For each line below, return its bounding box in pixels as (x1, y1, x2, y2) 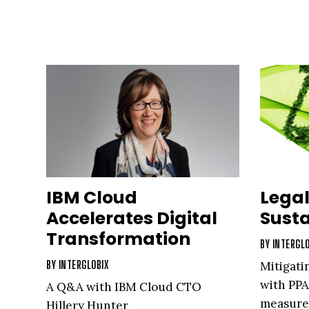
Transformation (46, 226, 190, 251)
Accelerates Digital (46, 206, 217, 230)
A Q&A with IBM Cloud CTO (46, 279, 201, 295)
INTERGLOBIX (58, 257, 108, 271)
